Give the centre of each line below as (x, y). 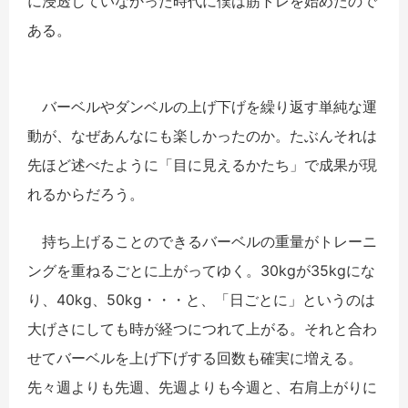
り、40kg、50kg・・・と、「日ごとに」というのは (201, 299)
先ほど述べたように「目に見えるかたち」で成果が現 (202, 164)
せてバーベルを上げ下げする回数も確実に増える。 (195, 357)
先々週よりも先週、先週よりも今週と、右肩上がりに (202, 387)
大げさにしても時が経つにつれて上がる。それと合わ (202, 328)
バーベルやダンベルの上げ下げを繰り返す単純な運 (202, 106)
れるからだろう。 (86, 194)
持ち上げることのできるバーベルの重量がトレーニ (202, 241)
